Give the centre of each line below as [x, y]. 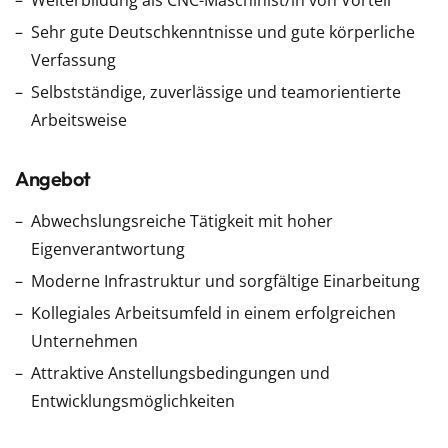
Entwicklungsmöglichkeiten [133, 401]
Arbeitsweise [79, 120]
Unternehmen [84, 341]
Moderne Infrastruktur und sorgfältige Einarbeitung [225, 281]
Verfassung [73, 60]
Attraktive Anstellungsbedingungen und [180, 373]
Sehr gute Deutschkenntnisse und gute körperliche [223, 32]
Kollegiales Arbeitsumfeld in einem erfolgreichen [213, 313]
